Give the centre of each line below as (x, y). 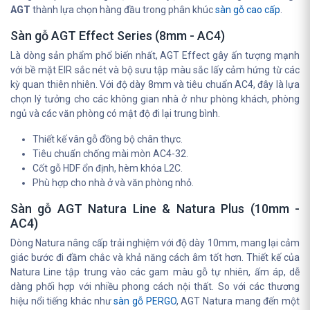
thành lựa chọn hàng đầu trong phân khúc (123, 10)
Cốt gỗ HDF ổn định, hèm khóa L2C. (108, 168)
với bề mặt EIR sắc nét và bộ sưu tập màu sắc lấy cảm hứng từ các (155, 70)
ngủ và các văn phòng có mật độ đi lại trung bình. (115, 113)
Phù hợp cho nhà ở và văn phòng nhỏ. (113, 183)
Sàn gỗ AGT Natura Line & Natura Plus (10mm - (155, 209)
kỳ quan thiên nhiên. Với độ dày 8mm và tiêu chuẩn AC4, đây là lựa (155, 84)
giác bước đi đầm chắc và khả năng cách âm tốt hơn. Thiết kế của (155, 257)
